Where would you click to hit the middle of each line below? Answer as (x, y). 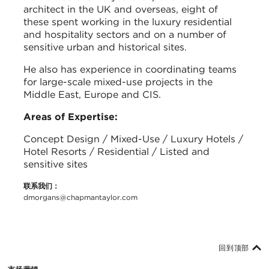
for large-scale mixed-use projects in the (118, 82)
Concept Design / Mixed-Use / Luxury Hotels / (133, 139)
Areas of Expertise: (71, 117)
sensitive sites (57, 165)
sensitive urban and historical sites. (105, 47)
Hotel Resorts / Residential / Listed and (116, 152)
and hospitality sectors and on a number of (125, 35)
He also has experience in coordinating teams (130, 70)
